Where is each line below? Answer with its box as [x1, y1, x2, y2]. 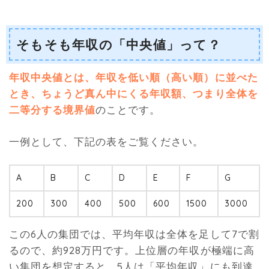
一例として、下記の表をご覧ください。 [9, 134, 204, 148]
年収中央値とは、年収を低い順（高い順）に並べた [9, 70, 258, 83]
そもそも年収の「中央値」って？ [16, 36, 221, 52]
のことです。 [95, 103, 161, 116]
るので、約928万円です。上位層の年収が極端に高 [9, 244, 255, 257]
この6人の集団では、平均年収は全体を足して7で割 [9, 228, 259, 241]
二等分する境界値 [9, 103, 96, 116]
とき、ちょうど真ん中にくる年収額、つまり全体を [9, 86, 258, 100]
